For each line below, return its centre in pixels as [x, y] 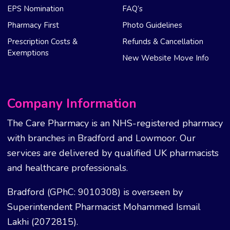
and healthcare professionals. [67, 168]
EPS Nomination [35, 8]
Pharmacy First [33, 25]
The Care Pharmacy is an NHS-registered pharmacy [115, 123]
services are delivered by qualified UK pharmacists [113, 153]
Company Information [72, 103]
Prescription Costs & [42, 41]
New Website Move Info [165, 58]
